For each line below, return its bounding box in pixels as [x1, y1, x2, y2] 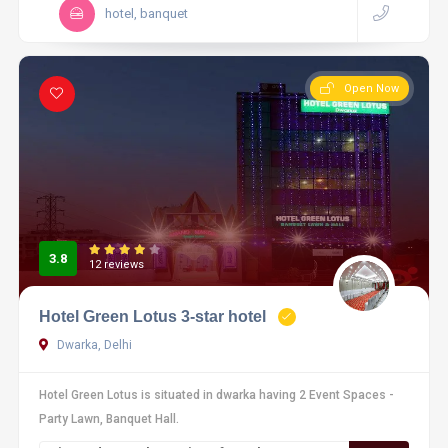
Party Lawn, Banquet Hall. [38, 412, 179, 426]
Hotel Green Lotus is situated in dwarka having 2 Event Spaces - [38, 388, 394, 402]
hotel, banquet [104, 6, 188, 21]
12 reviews [88, 258, 144, 271]
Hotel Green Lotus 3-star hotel [38, 308, 266, 325]
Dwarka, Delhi [53, 338, 132, 352]
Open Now [344, 82, 400, 95]
